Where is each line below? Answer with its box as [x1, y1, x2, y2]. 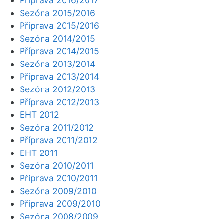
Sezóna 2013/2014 [20, 59, 95, 69]
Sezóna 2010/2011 [20, 160, 94, 171]
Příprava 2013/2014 [20, 71, 99, 82]
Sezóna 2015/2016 [20, 8, 95, 18]
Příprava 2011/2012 [20, 135, 98, 145]
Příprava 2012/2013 [20, 97, 99, 107]
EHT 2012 [20, 109, 59, 120]
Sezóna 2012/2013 [20, 84, 95, 94]
